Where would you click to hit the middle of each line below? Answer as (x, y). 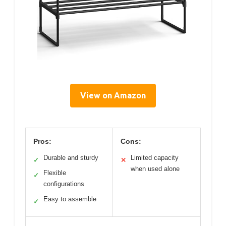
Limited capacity (155, 158)
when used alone (155, 169)
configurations (64, 184)
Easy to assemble (70, 199)
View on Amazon (113, 96)
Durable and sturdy (71, 158)
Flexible (55, 173)
